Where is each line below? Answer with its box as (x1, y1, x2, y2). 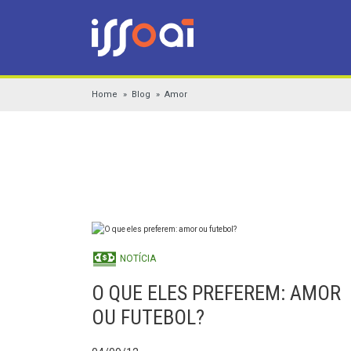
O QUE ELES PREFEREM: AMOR (92, 281, 341, 305)
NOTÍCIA (118, 253, 156, 265)
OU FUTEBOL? (92, 306, 204, 329)
